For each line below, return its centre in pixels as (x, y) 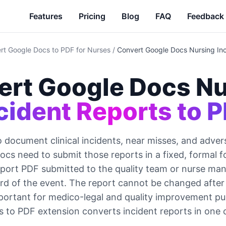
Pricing (92, 16)
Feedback (206, 16)
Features (46, 16)
